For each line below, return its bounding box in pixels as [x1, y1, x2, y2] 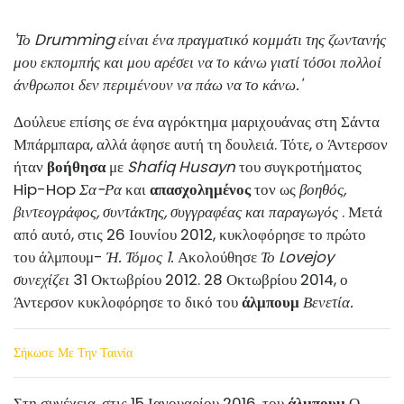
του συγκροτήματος [235, 155, 362, 178]
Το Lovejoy [261, 245, 334, 268]
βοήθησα [47, 155, 106, 178]
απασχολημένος [150, 178, 251, 200]
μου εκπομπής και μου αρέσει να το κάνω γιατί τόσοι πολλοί [14, 50, 381, 73]
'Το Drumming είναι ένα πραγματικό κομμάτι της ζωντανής [14, 28, 386, 50]
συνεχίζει [14, 268, 69, 290]
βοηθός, [299, 178, 346, 200]
